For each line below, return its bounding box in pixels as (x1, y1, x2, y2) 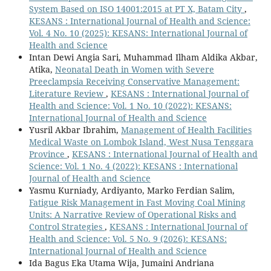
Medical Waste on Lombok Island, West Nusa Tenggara (28, 135, 253, 148)
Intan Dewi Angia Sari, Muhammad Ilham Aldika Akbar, (28, 51, 258, 63)
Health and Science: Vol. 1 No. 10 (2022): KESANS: (28, 99, 232, 111)
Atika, (28, 63, 55, 75)
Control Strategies (28, 220, 105, 232)
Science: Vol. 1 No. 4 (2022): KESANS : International (28, 160, 238, 172)
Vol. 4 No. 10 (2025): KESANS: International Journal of (28, 27, 247, 39)
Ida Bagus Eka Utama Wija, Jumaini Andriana (28, 256, 214, 269)
